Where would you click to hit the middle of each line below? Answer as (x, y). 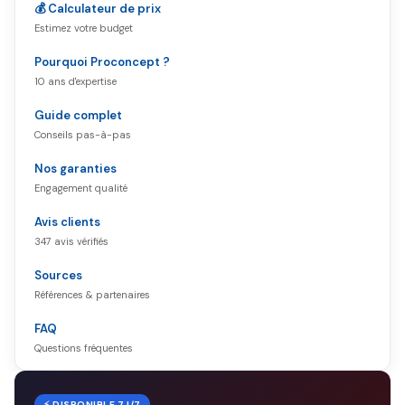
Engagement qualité (81, 188)
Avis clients (67, 222)
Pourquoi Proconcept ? (102, 62)
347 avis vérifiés (71, 241)
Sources (58, 275)
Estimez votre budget (84, 28)
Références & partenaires (92, 295)
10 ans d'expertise (75, 81)
